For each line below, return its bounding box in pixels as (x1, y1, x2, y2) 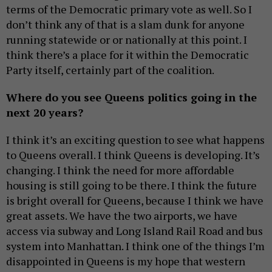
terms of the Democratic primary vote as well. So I (6, 1, 252, 16)
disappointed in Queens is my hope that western (6, 253, 245, 268)
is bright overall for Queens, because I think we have (6, 192, 263, 208)
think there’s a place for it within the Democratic (6, 47, 249, 62)
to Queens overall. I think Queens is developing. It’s (6, 147, 260, 162)
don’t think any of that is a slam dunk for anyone (6, 16, 245, 32)
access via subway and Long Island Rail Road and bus (6, 223, 263, 238)
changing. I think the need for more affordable (6, 162, 234, 177)
